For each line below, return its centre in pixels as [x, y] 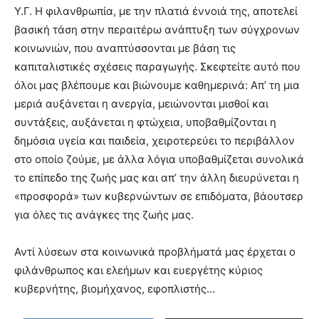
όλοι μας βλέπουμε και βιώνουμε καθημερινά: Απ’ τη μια [157, 85]
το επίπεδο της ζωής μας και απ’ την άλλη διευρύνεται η [157, 178]
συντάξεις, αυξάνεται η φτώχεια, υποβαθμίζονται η [145, 122]
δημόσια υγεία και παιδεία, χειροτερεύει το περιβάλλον [155, 141]
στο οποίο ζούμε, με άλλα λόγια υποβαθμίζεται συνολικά [159, 159]
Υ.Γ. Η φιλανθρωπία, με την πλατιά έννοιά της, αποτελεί [156, 11]
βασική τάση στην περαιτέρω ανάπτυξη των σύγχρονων [157, 30]
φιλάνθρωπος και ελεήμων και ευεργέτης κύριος [138, 270]
